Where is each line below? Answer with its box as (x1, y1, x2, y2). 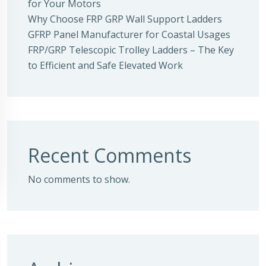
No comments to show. (28, 173, 130, 186)
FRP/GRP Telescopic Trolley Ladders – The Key (28, 43, 234, 56)
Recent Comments (28, 142, 191, 168)
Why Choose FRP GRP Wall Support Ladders (28, 12, 222, 26)
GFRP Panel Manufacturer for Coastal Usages (28, 28, 230, 41)
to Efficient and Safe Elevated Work (28, 59, 183, 72)
